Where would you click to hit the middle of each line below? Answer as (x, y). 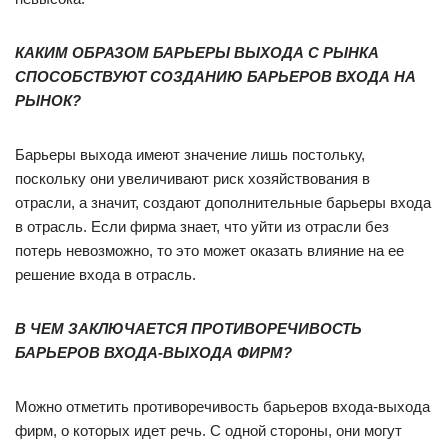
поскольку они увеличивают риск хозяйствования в (192, 178)
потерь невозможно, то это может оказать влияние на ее (209, 250)
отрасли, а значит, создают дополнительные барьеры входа (223, 202)
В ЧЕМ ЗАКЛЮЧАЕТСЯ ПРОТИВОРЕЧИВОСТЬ (188, 328)
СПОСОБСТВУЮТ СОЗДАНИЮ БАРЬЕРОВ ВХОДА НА (215, 76)
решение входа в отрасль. (105, 274)
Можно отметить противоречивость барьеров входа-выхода (222, 406)
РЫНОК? (48, 100)
